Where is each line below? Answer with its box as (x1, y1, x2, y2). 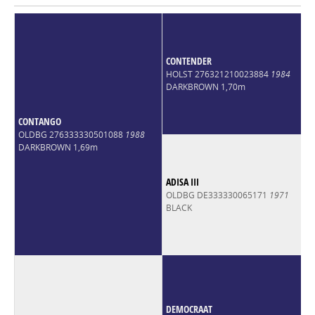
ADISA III (165, 174, 199, 188)
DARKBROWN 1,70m (165, 80, 245, 93)
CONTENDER (165, 53, 212, 67)
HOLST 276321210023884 (165, 67, 271, 80)
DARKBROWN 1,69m (18, 141, 98, 153)
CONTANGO (18, 114, 61, 128)
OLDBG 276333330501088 (18, 128, 125, 141)
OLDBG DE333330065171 (165, 188, 269, 201)
